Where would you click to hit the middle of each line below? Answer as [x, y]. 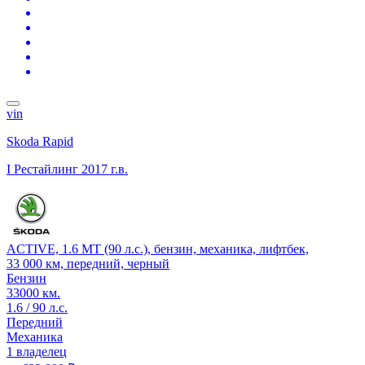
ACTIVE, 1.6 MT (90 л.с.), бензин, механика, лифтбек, [158, 248]
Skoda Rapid [40, 141]
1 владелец [37, 351]
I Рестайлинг [42, 169]
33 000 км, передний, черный [88, 263]
